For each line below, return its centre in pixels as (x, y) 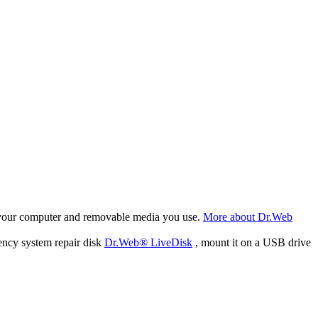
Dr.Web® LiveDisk (148, 242)
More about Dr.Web (248, 216)
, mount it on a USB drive (252, 242)
